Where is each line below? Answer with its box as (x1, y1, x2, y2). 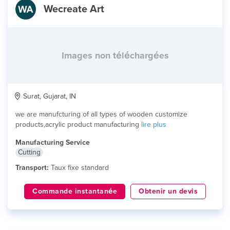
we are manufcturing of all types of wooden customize (15, 110, 187, 119)
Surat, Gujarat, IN (21, 92, 76, 101)
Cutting (18, 148, 41, 157)
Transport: (15, 163, 49, 172)
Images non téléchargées (61, 50, 169, 61)
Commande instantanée (32, 187, 117, 196)
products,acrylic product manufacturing (15, 120, 141, 129)
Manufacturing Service (15, 138, 90, 147)
